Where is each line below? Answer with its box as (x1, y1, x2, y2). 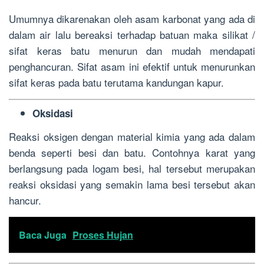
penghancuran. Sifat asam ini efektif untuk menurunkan (9, 58, 255, 74)
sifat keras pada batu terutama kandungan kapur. (9, 74, 224, 90)
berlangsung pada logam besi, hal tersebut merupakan (9, 160, 255, 176)
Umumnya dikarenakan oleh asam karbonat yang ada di (9, 11, 255, 26)
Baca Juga (19, 227, 67, 242)
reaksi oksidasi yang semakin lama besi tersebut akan (9, 176, 255, 192)
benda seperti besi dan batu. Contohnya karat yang (9, 144, 255, 160)
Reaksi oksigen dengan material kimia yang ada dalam (9, 128, 255, 144)
